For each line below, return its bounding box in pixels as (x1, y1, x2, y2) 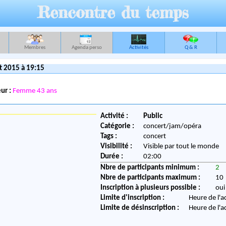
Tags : (100, 133, 118, 141)
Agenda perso (72, 45, 102, 50)
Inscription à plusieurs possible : (100, 184, 201, 192)
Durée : (100, 153, 124, 161)
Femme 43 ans (12, 87, 57, 95)
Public (143, 112, 163, 121)
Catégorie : (100, 123, 135, 131)
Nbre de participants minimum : (100, 164, 200, 172)
